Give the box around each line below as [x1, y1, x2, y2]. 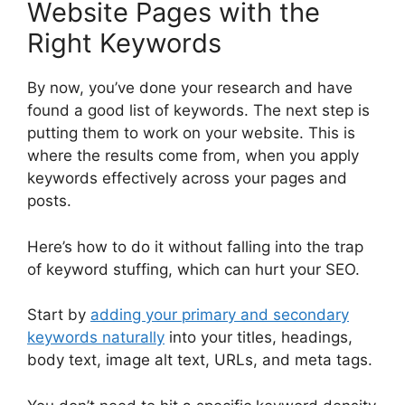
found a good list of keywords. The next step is [27, 101, 370, 120]
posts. [27, 192, 71, 211]
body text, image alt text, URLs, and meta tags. [27, 351, 372, 370]
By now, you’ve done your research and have [27, 79, 353, 98]
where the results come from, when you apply [27, 146, 359, 165]
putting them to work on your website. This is [27, 124, 355, 143]
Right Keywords [27, 27, 221, 60]
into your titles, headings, [165, 328, 353, 347]
